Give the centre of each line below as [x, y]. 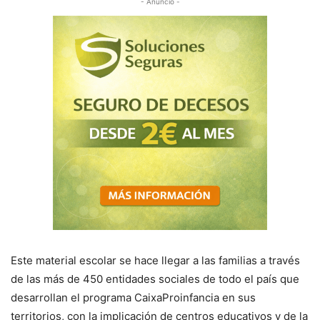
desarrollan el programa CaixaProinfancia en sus [133, 297]
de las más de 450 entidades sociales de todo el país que [155, 279]
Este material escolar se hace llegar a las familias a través [155, 260]
